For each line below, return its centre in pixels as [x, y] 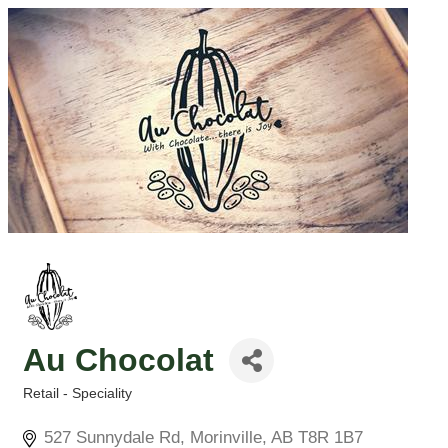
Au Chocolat [118, 360]
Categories [59, 407]
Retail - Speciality [77, 393]
